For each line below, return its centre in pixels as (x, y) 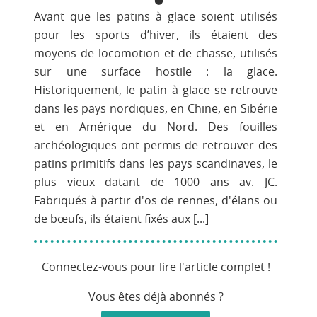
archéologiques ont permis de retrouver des (156, 145)
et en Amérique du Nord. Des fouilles (156, 127)
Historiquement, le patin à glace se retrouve (156, 90)
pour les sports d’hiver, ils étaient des (156, 35)
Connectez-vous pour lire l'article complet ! (156, 268)
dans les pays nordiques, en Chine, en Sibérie (156, 109)
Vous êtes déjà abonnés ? (156, 298)
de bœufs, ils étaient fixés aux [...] (121, 219)
